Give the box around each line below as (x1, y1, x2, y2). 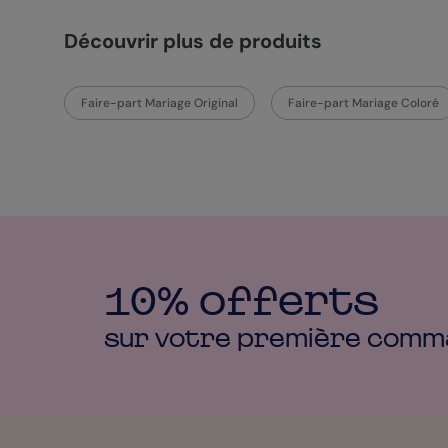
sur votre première (103, 324, 367, 352)
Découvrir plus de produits (63, 28, 322, 54)
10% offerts (103, 278, 379, 323)
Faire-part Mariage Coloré (287, 95, 439, 111)
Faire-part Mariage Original (80, 95, 238, 111)
